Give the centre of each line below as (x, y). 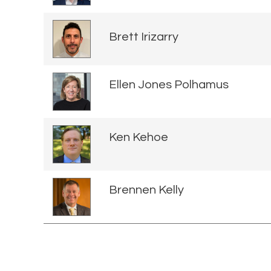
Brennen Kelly (146, 190)
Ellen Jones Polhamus (169, 84)
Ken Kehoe (139, 137)
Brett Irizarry (144, 37)
